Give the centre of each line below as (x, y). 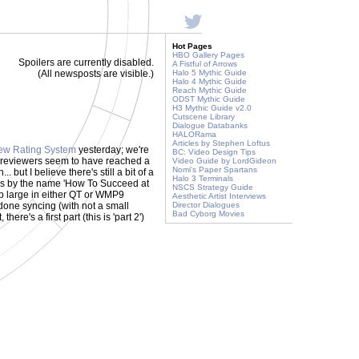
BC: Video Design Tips (214, 152)
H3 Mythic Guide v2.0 (212, 108)
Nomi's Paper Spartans (215, 169)
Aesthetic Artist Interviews (219, 196)
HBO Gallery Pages (208, 55)
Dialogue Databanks (210, 125)
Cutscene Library (204, 117)
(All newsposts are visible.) (96, 74)
